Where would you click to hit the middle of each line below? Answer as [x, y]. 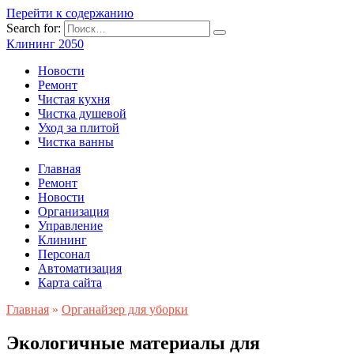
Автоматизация [80, 268]
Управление [70, 226]
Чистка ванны [76, 142]
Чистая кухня [74, 99]
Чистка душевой [82, 113]
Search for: [34, 28]
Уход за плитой [79, 128]
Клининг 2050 [45, 44]
